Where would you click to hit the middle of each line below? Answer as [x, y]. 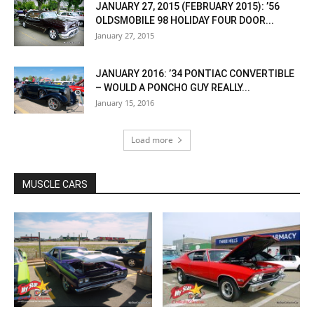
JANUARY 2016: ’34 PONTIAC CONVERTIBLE [195, 74]
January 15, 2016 [125, 103]
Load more [152, 140]
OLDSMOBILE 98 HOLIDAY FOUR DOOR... [185, 21]
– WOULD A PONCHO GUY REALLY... [173, 88]
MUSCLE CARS [55, 185]
